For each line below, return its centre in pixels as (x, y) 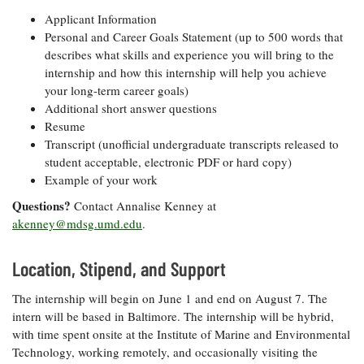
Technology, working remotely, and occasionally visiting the (165, 352)
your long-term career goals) (117, 91)
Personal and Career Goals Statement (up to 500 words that (194, 37)
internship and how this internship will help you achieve (186, 73)
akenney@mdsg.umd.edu (77, 224)
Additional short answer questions (131, 108)
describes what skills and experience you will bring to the (189, 55)
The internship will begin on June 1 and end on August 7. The (170, 299)
